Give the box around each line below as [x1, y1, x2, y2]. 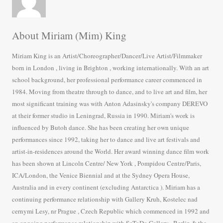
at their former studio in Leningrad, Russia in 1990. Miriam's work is [12, 111, 195, 120]
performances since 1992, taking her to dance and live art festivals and [12, 135, 200, 144]
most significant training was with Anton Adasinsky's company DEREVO [12, 99, 208, 109]
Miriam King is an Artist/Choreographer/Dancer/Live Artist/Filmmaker [12, 51, 202, 61]
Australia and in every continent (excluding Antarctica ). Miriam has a [12, 183, 200, 192]
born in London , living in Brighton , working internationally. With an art [12, 63, 209, 73]
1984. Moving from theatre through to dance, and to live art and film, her [12, 87, 207, 97]
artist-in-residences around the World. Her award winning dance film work [12, 147, 209, 156]
